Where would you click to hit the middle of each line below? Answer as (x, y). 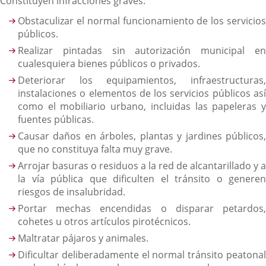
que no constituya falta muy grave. (95, 149)
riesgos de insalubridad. (72, 192)
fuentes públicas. (56, 119)
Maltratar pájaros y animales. (83, 238)
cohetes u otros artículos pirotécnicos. (104, 221)
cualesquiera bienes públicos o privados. (109, 64)
